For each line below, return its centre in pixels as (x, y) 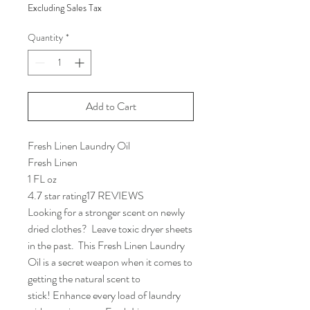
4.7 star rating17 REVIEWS (86, 195)
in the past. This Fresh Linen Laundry (106, 245)
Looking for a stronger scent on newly (106, 212)
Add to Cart (111, 106)
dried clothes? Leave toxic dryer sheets (110, 228)
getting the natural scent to (84, 278)
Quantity (45, 37)
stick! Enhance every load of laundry (104, 295)
